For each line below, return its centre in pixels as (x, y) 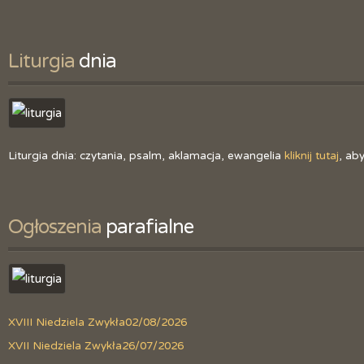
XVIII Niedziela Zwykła (67, 322)
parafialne (147, 227)
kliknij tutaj (312, 156)
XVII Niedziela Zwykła (65, 346)
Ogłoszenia (55, 227)
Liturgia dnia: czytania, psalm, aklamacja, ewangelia (146, 156)
